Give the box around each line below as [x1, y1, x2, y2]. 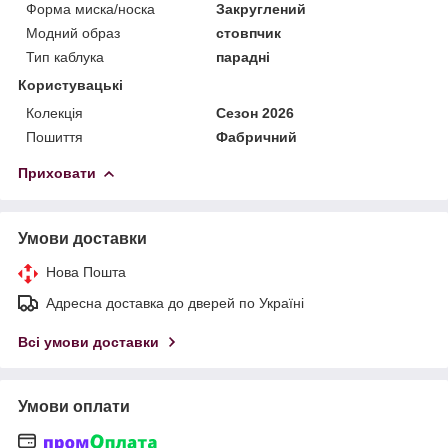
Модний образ [26, 25, 120, 42]
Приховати [18, 165, 96, 182]
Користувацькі [18, 77, 123, 94]
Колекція [26, 105, 83, 122]
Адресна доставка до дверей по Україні [46, 295, 304, 312]
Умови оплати [18, 398, 130, 416]
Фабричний [216, 129, 298, 146]
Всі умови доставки [18, 334, 159, 351]
